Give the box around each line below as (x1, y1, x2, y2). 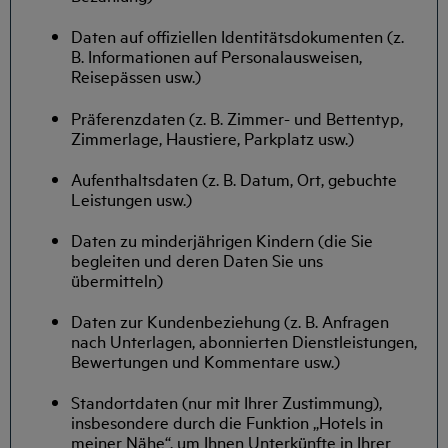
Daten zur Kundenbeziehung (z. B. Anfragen (71, 309, 389, 333)
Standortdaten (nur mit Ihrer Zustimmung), (71, 390, 382, 414)
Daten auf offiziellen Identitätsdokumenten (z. (71, 24, 404, 48)
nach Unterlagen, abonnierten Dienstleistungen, (71, 329, 417, 353)
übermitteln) (71, 268, 163, 291)
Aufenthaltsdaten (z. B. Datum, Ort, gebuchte (71, 166, 397, 190)
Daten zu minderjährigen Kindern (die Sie (71, 228, 373, 251)
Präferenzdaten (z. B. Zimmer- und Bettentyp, (71, 105, 403, 129)
